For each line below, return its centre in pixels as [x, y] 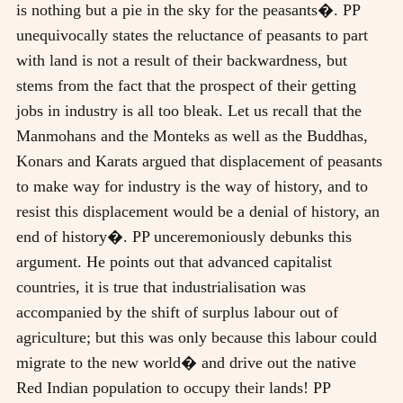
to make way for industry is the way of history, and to [192, 186]
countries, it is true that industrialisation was [161, 287]
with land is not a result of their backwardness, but [182, 60]
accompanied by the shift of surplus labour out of [177, 312]
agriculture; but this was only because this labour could [197, 337]
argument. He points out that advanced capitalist [174, 261]
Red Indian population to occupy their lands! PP [173, 387]
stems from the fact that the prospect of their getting [186, 85]
